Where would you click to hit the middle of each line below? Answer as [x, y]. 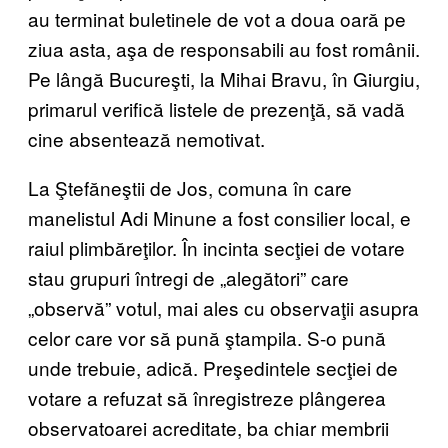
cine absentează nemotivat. [146, 138]
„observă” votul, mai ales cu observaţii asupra [223, 307]
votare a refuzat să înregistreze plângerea [207, 397]
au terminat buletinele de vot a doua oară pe [217, 18]
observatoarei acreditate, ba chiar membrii [208, 427]
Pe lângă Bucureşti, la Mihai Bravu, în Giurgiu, [224, 78]
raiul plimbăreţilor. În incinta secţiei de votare [216, 247]
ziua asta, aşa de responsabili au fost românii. [224, 48]
